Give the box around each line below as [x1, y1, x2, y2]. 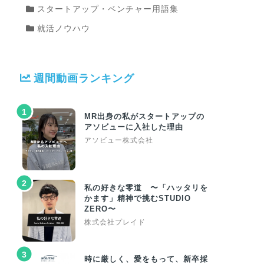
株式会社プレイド [84, 218, 146, 227]
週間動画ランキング [34, 72, 134, 85]
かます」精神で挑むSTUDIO [84, 194, 192, 203]
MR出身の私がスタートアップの [84, 112, 205, 121]
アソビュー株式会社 [84, 136, 154, 145]
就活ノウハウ [34, 24, 90, 34]
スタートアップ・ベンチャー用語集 [34, 4, 179, 14]
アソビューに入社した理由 [84, 123, 184, 132]
